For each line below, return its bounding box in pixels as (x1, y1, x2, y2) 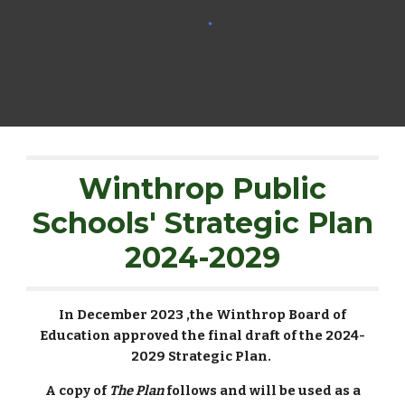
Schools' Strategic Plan (32, 205, 373, 240)
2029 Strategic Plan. (131, 348, 274, 364)
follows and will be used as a (163, 382, 361, 399)
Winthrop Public (79, 171, 326, 206)
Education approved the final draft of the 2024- (40, 327, 365, 344)
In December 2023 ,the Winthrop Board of (59, 306, 346, 323)
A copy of (44, 382, 109, 399)
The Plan (108, 382, 164, 399)
